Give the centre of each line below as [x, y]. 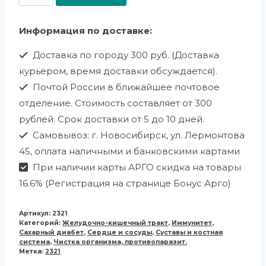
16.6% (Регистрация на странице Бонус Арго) [125, 183]
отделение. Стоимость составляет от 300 [115, 103]
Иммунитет [192, 223]
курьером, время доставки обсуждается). [118, 71]
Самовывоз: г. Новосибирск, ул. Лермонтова [137, 135]
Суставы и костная [189, 233]
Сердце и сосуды [120, 233]
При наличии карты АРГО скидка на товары [135, 167]
